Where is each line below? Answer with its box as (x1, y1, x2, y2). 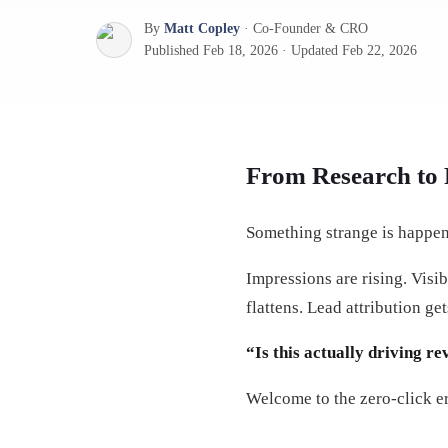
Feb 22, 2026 (342, 43, 417, 58)
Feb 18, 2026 (203, 43, 278, 58)
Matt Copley (164, 21, 240, 36)
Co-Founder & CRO (253, 21, 368, 36)
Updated (291, 43, 342, 58)
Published (144, 43, 203, 58)
